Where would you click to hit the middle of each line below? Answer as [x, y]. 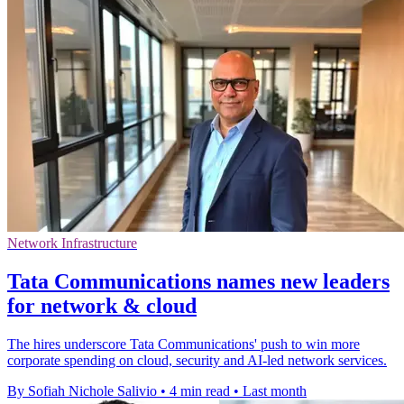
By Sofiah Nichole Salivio [82, 391]
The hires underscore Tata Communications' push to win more [184, 344]
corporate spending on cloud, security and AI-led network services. [197, 361]
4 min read [200, 391]
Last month [275, 391]
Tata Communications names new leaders [198, 282]
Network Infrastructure [72, 243]
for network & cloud [102, 306]
